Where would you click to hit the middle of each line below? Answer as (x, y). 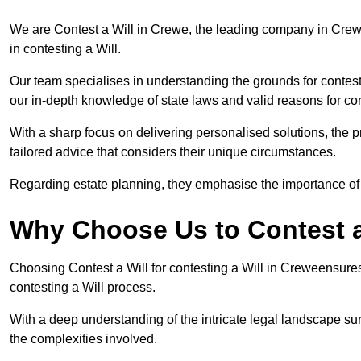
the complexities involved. (85, 339)
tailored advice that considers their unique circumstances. (174, 152)
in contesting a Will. (67, 49)
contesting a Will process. (83, 288)
